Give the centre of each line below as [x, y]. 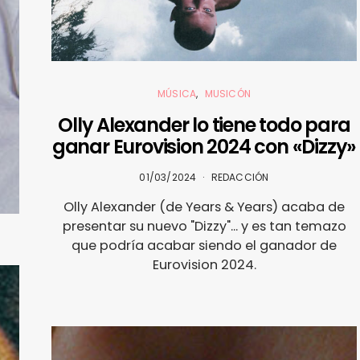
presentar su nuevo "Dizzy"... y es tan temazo [204, 226]
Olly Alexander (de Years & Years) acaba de [204, 207]
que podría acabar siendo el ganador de [204, 245]
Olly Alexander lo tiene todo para [204, 125]
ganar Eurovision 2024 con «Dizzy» [204, 147]
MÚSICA [177, 94]
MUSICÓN [227, 94]
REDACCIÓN [240, 177]
